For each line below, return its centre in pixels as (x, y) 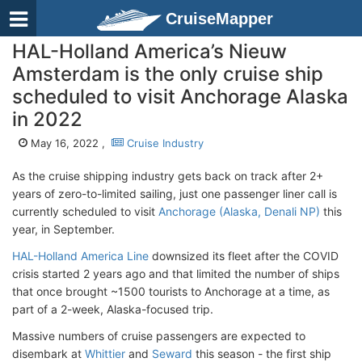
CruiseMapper (219, 19)
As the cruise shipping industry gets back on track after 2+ (168, 176)
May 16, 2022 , (69, 143)
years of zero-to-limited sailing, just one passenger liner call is (175, 194)
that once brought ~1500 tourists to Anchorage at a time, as (171, 291)
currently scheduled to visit (85, 211)
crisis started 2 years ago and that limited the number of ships (176, 274)
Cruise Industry (164, 143)
